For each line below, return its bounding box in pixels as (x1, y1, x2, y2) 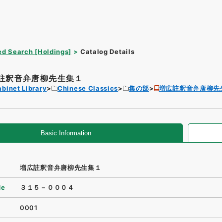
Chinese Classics (57, 84, 118, 92)
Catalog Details (80, 48, 135, 55)
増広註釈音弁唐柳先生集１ (20, 163, 102, 171)
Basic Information (41, 129, 92, 137)
